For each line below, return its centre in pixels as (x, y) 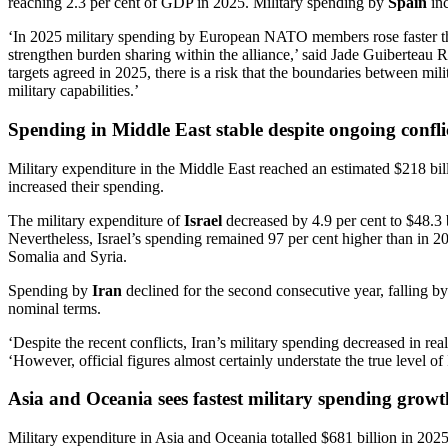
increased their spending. (88, 186)
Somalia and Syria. (67, 256)
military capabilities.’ (73, 91)
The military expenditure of (96, 220)
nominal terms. (54, 308)
